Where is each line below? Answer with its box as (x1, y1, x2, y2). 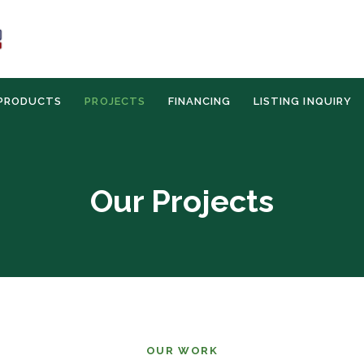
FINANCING (167, 95, 232, 107)
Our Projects (90, 183, 274, 219)
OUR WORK (145, 344, 219, 357)
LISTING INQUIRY (253, 95, 352, 107)
